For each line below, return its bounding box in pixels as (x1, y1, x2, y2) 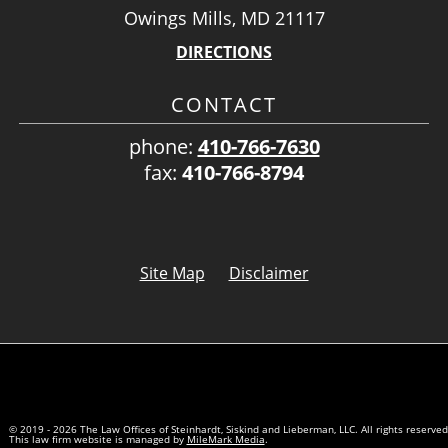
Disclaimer (228, 262, 309, 284)
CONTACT (171, 91, 277, 118)
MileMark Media (186, 431, 265, 446)
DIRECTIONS (176, 41, 272, 63)
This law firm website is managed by (8, 431, 187, 446)
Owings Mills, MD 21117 (123, 6, 325, 30)
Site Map (139, 262, 205, 284)
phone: (128, 133, 198, 160)
